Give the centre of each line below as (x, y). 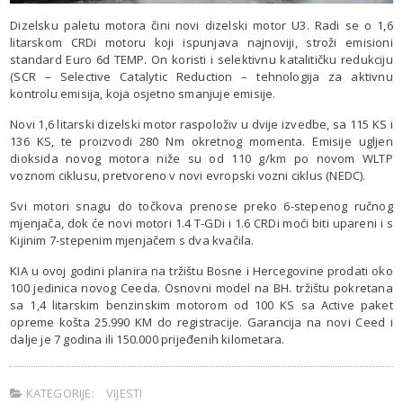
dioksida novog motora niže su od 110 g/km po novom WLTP (201, 159)
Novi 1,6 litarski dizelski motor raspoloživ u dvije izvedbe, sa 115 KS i (201, 125)
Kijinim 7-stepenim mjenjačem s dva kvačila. (132, 241)
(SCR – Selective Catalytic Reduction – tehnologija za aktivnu (201, 77)
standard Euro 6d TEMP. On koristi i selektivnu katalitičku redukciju (201, 60)
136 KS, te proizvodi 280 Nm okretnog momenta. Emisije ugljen (201, 142)
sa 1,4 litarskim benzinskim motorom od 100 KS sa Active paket (201, 305)
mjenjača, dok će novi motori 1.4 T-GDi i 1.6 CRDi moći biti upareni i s (201, 224)
